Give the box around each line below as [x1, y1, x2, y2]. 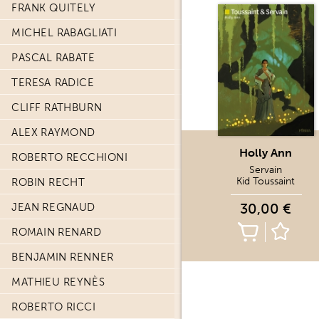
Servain [249, 164, 283, 176]
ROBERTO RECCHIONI [11, 151, 128, 164]
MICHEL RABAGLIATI [11, 26, 117, 39]
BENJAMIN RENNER [11, 251, 114, 263]
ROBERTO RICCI [11, 300, 96, 313]
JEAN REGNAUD [11, 201, 95, 214]
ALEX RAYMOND [11, 126, 95, 139]
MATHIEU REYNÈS [11, 276, 105, 288]
